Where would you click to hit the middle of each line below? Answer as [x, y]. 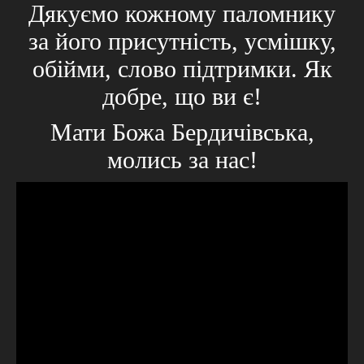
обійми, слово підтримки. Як [182, 68]
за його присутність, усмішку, [182, 41]
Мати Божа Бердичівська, [182, 132]
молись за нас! [182, 159]
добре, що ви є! [182, 96]
